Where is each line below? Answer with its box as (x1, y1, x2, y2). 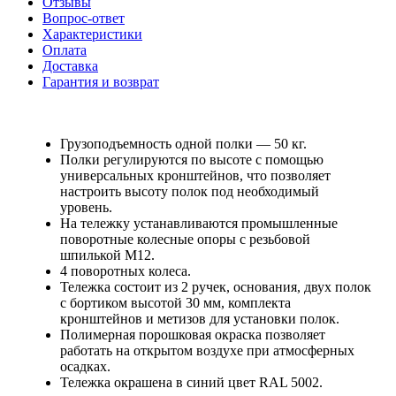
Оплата (42, 42, 87, 57)
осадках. (60, 358, 110, 374)
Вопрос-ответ (42, 10, 125, 26)
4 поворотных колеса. (60, 263, 191, 278)
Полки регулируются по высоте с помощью (60, 151, 324, 167)
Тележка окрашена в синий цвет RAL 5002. (60, 374, 323, 390)
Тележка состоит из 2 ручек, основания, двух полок (60, 278, 371, 294)
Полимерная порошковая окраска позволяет (60, 326, 325, 342)
